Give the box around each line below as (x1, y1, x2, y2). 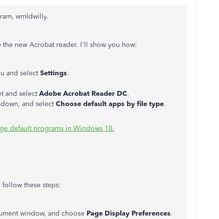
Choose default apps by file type (56, 100, 164, 108)
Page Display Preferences (87, 209, 171, 218)
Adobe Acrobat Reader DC (37, 89, 127, 98)
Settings (40, 69, 67, 77)
